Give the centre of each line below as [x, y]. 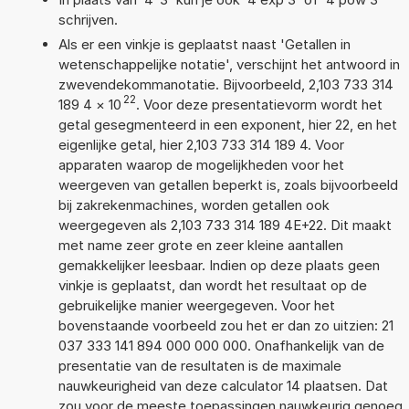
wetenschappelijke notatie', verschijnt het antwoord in [229, 64]
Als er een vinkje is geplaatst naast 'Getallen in [204, 44]
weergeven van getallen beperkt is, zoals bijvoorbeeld [228, 184]
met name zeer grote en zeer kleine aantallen [200, 245]
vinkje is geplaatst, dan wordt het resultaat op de [212, 285]
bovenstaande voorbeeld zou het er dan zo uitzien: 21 [225, 325]
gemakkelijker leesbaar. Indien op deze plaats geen [219, 265]
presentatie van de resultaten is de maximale [199, 365]
